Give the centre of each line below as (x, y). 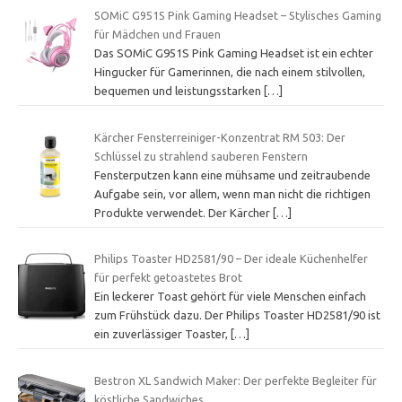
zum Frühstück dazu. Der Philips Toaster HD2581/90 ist (237, 315)
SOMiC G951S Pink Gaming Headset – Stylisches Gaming (237, 16)
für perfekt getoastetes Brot (168, 278)
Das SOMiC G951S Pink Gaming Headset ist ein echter (233, 53)
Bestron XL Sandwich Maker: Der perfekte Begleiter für (235, 380)
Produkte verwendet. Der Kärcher (183, 212)
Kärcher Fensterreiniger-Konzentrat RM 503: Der (219, 137)
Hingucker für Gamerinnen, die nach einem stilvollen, (229, 72)
